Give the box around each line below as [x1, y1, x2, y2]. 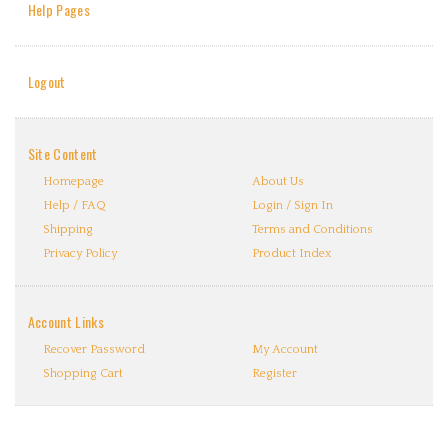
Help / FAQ [42, 199, 106, 212]
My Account [251, 343, 318, 356]
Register [251, 367, 297, 380]
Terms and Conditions [251, 223, 373, 236]
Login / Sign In [251, 199, 333, 212]
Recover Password [42, 343, 145, 356]
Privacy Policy [42, 247, 117, 260]
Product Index [251, 247, 331, 260]
